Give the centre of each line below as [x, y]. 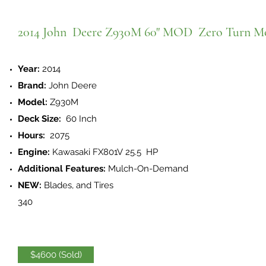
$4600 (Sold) [56, 255]
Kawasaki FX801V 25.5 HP [105, 152]
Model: [33, 102]
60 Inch [79, 119]
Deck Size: [39, 119]
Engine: [35, 152]
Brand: [32, 85]
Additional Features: [63, 169]
